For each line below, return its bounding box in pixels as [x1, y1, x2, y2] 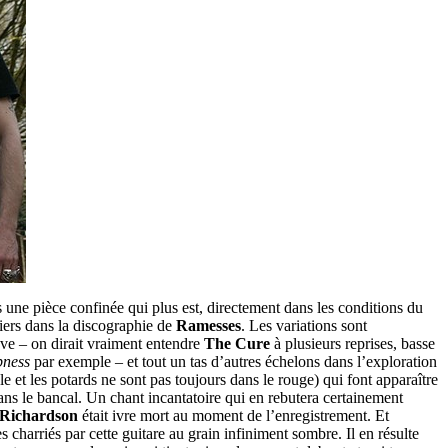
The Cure [204, 335, 270, 353]
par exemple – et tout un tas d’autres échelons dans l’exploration [30, 353, 437, 371]
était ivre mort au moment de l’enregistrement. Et [78, 407, 389, 425]
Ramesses [176, 317, 241, 335]
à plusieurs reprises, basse [270, 335, 435, 353]
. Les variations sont [241, 317, 367, 335]
